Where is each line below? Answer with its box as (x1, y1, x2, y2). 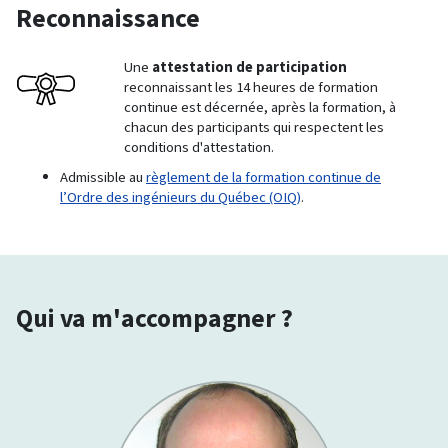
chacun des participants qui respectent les (124, 117, 384, 138)
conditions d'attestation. (124, 137, 274, 158)
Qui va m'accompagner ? (16, 301, 293, 336)
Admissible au (60, 167, 146, 188)
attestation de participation (152, 57, 347, 78)
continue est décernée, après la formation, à (124, 97, 396, 118)
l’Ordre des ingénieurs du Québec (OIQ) (60, 187, 301, 208)
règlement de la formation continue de (146, 167, 381, 188)
